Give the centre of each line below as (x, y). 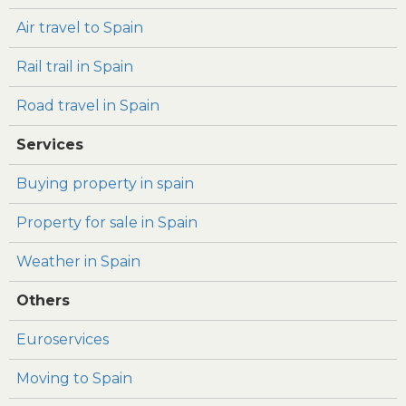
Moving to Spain (74, 378)
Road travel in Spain (88, 105)
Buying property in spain (105, 183)
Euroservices (63, 339)
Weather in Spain (78, 261)
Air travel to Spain (80, 27)
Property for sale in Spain (107, 222)
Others (43, 300)
